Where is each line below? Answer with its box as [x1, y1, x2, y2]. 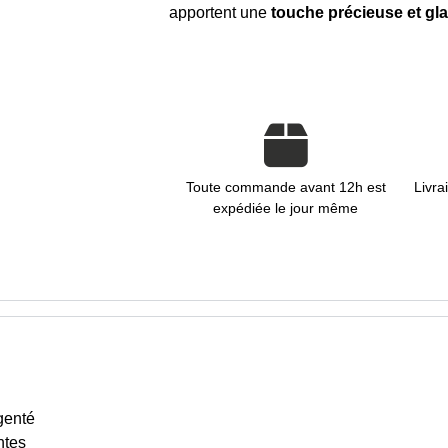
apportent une [168, 4, 271, 22]
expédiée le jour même [213, 200, 359, 217]
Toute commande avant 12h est [185, 179, 386, 196]
